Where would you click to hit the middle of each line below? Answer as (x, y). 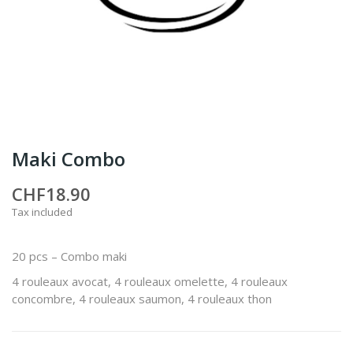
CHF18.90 (51, 194)
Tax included (42, 212)
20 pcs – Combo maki (71, 256)
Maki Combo (69, 159)
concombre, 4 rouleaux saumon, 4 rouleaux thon (142, 299)
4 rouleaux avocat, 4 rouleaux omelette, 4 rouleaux (150, 281)
